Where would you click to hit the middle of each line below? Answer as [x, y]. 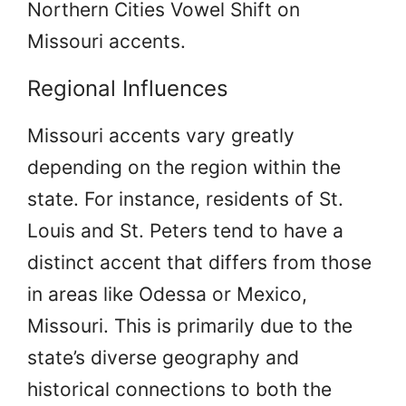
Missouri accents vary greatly [161, 135]
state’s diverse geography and [163, 357]
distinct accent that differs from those [199, 262]
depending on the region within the [184, 167]
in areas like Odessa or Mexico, [167, 294]
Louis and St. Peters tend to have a [185, 230]
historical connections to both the [179, 389]
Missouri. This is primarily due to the [190, 325]
